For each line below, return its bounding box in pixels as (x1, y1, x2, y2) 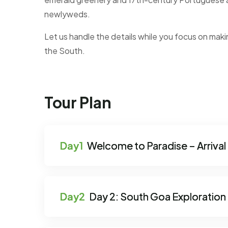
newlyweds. (44, 9, 90, 19)
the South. (44, 45, 85, 56)
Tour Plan (44, 93, 111, 112)
